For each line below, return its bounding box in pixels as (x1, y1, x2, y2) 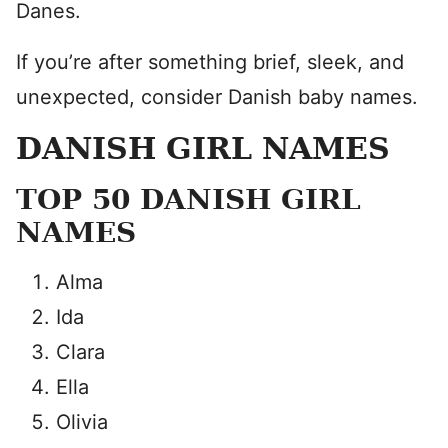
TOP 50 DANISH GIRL (16, 183, 361, 216)
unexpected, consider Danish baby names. (16, 85, 418, 109)
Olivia (56, 410, 108, 434)
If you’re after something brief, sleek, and (16, 50, 404, 74)
